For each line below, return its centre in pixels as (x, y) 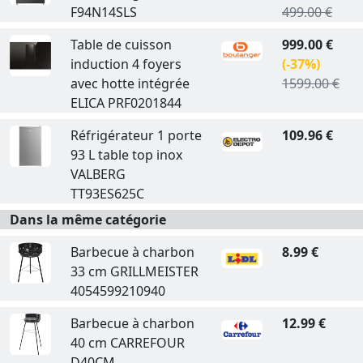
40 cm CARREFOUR (127, 343)
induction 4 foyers (126, 64)
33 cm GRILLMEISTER (134, 271)
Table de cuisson (121, 45)
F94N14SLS (103, 12)
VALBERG (98, 174)
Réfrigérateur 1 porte (136, 135)
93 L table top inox (126, 155)
